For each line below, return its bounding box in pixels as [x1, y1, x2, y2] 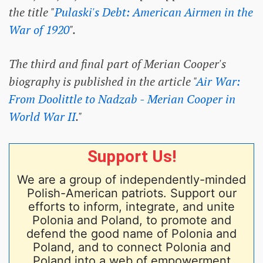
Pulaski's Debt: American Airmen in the [55, 4, 253, 20]
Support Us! [87, 146, 176, 166]
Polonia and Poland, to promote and [32, 213, 231, 227]
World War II [9, 109, 76, 124]
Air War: [196, 73, 240, 89]
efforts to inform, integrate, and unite [28, 199, 235, 214]
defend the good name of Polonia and [26, 226, 237, 241]
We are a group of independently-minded [17, 172, 246, 187]
